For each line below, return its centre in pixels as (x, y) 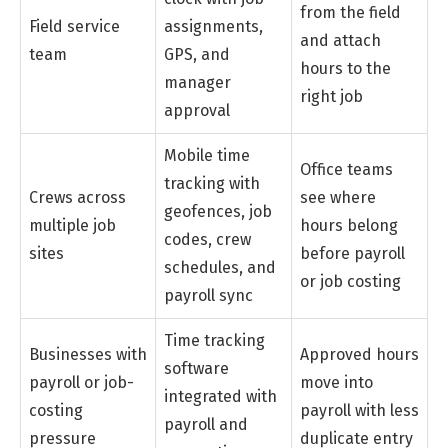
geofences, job (218, 211)
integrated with (220, 396)
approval (197, 110)
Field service (74, 26)
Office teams (346, 169)
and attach (340, 40)
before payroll (352, 253)
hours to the (345, 68)
